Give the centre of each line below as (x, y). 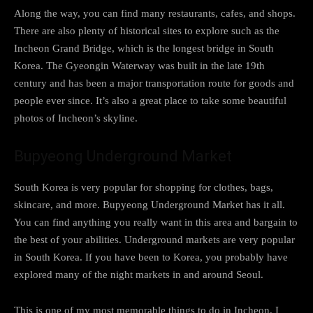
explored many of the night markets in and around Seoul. (139, 274)
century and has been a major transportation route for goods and (154, 83)
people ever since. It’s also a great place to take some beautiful (150, 100)
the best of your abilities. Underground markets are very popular (154, 239)
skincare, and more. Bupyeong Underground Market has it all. (150, 204)
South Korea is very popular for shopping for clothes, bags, (144, 187)
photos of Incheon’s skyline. (76, 118)
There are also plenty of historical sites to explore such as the (147, 30)
